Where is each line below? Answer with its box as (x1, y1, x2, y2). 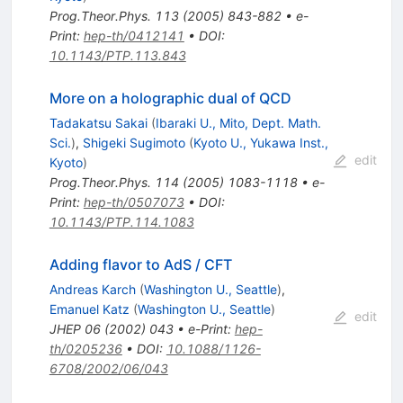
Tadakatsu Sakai (49, 115, 148, 131)
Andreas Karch (49, 282, 136, 298)
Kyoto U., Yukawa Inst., (193, 135, 328, 151)
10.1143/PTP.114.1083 (49, 214, 194, 230)
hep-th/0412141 (83, 28, 184, 44)
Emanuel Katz (49, 301, 130, 318)
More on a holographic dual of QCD (49, 89, 291, 108)
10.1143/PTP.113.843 (49, 48, 186, 64)
